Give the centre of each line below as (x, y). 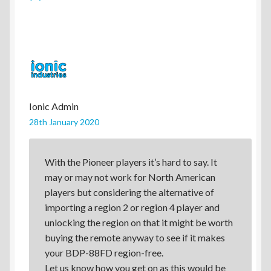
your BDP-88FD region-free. (104, 252)
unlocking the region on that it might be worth (139, 222)
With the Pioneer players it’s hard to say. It (131, 162)
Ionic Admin (54, 106)
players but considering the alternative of (129, 192)
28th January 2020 (64, 122)
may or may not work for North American (130, 177)
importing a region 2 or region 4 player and (132, 207)
